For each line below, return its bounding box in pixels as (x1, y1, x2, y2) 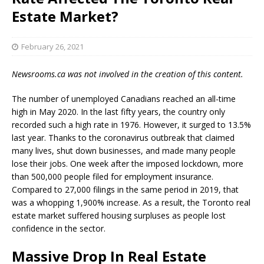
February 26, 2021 (21, 41, 84, 52)
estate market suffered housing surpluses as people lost (12, 210, 226, 222)
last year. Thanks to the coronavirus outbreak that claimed (12, 132, 235, 144)
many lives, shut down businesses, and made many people (12, 145, 236, 157)
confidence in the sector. (12, 223, 105, 235)
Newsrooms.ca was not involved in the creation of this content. (12, 68, 243, 80)
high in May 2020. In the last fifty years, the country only (12, 106, 225, 118)
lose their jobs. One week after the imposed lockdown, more (12, 158, 243, 170)
